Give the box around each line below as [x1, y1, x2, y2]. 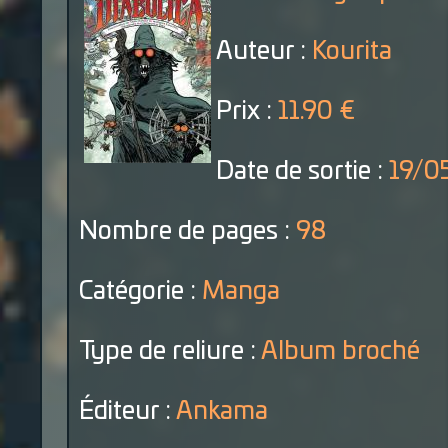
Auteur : [216, 39, 312, 64]
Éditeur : [79, 399, 176, 424]
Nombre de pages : [79, 219, 296, 244]
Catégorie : [79, 279, 202, 304]
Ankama [176, 399, 268, 424]
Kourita [312, 39, 392, 64]
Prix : [216, 99, 278, 124]
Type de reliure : [79, 339, 261, 364]
